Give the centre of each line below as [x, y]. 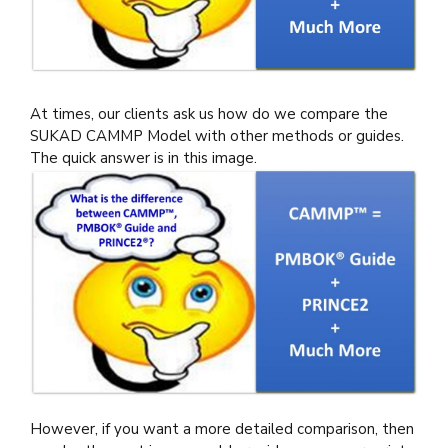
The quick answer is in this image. [143, 157]
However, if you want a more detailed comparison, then [222, 429]
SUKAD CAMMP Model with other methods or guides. [217, 135]
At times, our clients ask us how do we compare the [209, 113]
